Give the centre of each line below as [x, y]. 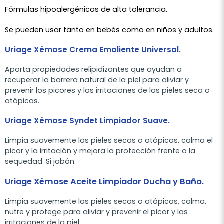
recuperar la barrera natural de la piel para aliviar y [97, 80]
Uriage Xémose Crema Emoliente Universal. [93, 49]
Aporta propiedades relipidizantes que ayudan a [93, 69]
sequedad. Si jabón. [40, 161]
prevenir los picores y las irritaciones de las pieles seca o [107, 90]
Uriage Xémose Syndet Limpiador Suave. [87, 120]
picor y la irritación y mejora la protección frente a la [100, 151]
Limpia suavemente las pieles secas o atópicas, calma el [109, 140]
